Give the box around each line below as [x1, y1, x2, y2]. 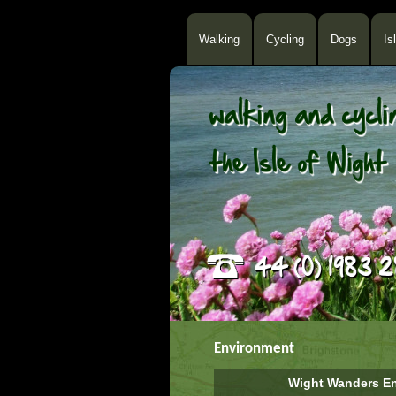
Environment [214, 341, 294, 357]
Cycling [265, 33, 304, 46]
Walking [198, 33, 240, 46]
